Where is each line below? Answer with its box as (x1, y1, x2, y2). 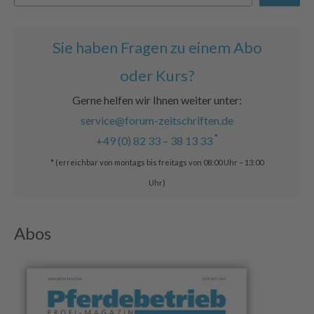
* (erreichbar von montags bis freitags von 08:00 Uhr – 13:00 (50, 157, 264, 167)
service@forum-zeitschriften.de (81, 113, 233, 127)
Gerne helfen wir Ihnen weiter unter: (72, 93, 242, 107)
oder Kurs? (119, 65, 195, 85)
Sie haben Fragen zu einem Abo (52, 37, 262, 57)
